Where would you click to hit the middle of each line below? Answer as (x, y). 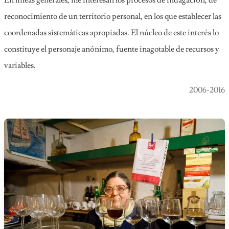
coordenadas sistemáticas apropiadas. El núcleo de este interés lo (111, 33)
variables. (20, 65)
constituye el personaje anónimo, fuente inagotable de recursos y (112, 49)
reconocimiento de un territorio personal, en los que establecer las (113, 16)
